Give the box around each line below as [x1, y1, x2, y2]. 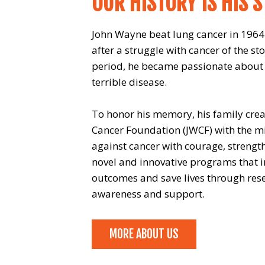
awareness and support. [91, 187, 205, 201]
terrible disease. [91, 75, 167, 89]
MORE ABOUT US [109, 227, 179, 242]
